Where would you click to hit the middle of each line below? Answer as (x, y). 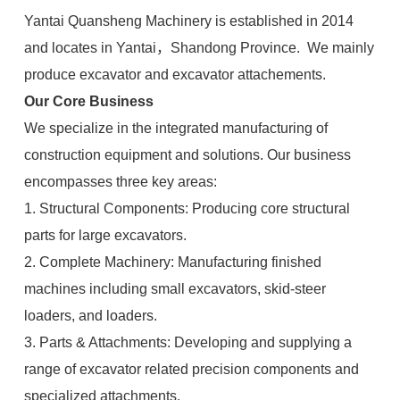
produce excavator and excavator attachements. (180, 75)
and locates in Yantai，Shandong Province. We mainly (199, 48)
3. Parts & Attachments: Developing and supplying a (187, 342)
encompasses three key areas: (120, 182)
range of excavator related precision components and (191, 369)
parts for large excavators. (105, 235)
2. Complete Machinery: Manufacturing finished (172, 262)
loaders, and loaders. (90, 316)
